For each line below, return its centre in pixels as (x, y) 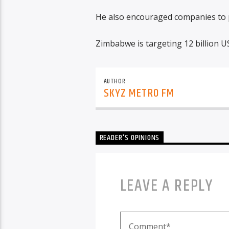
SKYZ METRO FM (139, 93)
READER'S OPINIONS (130, 138)
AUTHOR (114, 81)
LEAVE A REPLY (166, 186)
